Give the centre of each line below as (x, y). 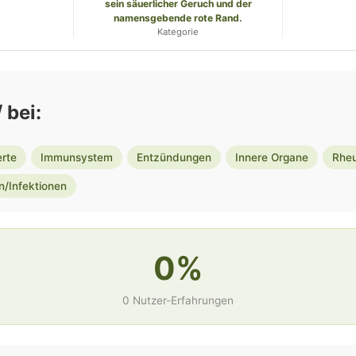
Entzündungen (174, 158)
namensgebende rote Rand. (178, 18)
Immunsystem (77, 158)
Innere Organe (272, 158)
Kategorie (178, 32)
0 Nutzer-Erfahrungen (178, 301)
